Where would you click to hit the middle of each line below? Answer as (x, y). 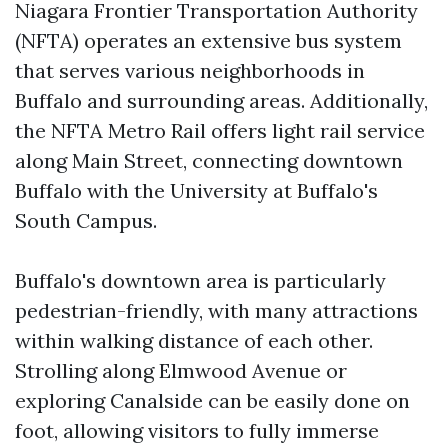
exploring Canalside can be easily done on (212, 400)
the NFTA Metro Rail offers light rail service (220, 130)
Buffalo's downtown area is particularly (200, 280)
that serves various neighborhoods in (190, 70)
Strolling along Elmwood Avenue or (181, 370)
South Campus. (86, 220)
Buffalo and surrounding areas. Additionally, (221, 100)
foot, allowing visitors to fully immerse (197, 430)
